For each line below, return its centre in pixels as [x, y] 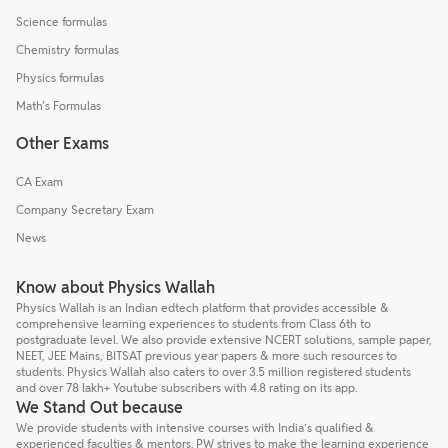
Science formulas [61, 22]
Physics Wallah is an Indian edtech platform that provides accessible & [202, 308]
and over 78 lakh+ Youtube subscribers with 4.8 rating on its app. [186, 388]
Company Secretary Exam [85, 210]
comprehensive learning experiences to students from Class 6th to [193, 324]
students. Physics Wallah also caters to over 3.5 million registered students [213, 372]
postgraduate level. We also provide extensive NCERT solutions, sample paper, [224, 340]
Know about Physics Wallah [115, 288]
